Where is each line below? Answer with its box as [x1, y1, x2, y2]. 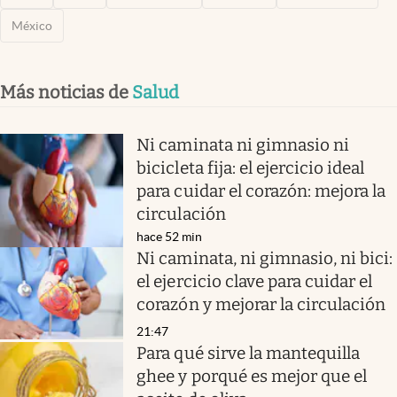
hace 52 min [136, 229, 203, 244]
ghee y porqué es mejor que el [136, 366, 368, 387]
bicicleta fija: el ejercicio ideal [136, 157, 365, 178]
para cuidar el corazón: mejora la [136, 180, 386, 201]
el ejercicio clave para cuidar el [136, 270, 373, 292]
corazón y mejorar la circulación [136, 293, 386, 315]
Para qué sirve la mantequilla [136, 343, 361, 364]
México [12, 18, 52, 33]
